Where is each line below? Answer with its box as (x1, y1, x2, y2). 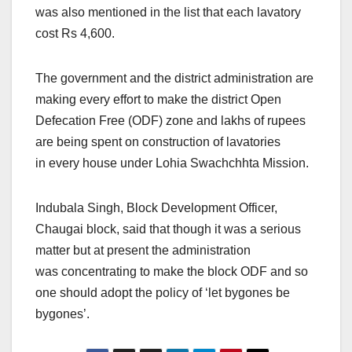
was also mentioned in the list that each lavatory (35, 5, 301, 20)
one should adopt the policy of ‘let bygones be (35, 286, 290, 300)
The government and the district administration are (35, 71, 313, 86)
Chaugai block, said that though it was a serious (35, 222, 301, 236)
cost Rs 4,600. (35, 27, 115, 41)
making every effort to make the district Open (35, 93, 281, 107)
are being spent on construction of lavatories (35, 135, 280, 149)
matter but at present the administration (35, 244, 251, 258)
